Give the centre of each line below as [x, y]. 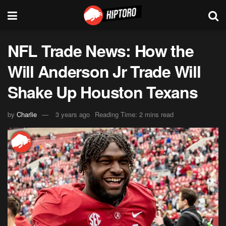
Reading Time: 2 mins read [134, 114]
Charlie [27, 114]
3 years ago [73, 114]
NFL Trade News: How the [101, 50]
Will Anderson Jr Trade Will [104, 71]
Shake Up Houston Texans [103, 92]
